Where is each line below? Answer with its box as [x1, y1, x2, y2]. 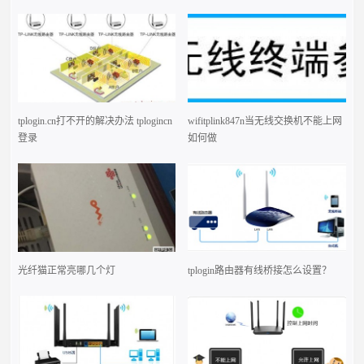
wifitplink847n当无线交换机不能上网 [188, 115, 343, 128]
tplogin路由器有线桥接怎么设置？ [188, 265, 332, 277]
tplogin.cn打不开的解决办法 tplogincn [18, 115, 173, 128]
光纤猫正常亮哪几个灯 [18, 265, 116, 277]
